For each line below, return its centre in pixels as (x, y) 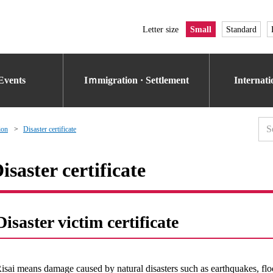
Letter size (161, 29)
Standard (241, 29)
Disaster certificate (50, 129)
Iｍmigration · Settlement (136, 80)
